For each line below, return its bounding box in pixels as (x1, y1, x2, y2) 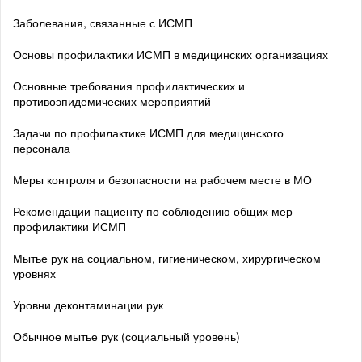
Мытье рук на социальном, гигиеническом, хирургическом (13, 249, 321, 266)
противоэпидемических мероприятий (13, 92, 211, 109)
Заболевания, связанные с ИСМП (13, 14, 192, 31)
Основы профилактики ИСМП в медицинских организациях (13, 45, 328, 62)
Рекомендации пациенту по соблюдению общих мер (13, 202, 293, 219)
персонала (13, 139, 70, 156)
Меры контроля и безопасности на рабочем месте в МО (13, 170, 312, 187)
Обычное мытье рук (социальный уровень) (13, 327, 240, 344)
